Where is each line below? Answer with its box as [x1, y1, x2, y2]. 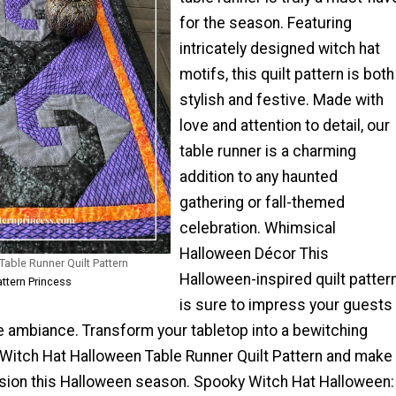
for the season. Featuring [179, 13, 352, 32]
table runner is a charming [179, 141, 356, 160]
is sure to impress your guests [179, 295, 392, 314]
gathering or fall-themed [179, 193, 345, 211]
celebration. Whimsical [179, 218, 336, 237]
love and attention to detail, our [179, 116, 390, 134]
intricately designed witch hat [179, 39, 380, 57]
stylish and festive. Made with [179, 90, 384, 109]
